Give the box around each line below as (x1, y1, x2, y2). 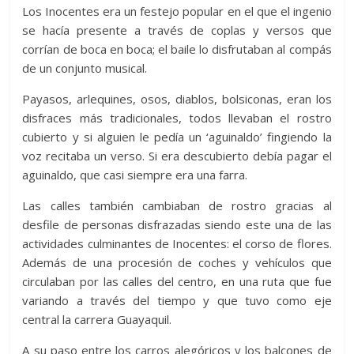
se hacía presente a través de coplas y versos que (22, 21, 332, 38)
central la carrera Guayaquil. (22, 311, 172, 327)
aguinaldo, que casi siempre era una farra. (22, 166, 248, 183)
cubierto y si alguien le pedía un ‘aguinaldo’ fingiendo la (22, 128, 332, 145)
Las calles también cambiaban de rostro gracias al (22, 197, 332, 213)
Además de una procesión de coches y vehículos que (22, 254, 332, 270)
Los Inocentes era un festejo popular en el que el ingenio (22, 2, 332, 19)
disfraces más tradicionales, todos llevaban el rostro (22, 109, 332, 126)
